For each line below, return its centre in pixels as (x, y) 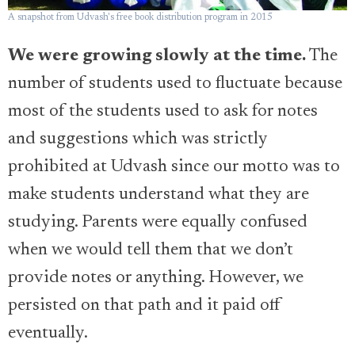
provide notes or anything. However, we (156, 279)
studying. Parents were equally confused (158, 223)
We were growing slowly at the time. (157, 57)
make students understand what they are (158, 195)
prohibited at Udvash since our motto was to (174, 168)
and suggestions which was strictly (138, 140)
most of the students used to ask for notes (163, 112)
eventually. (48, 334)
